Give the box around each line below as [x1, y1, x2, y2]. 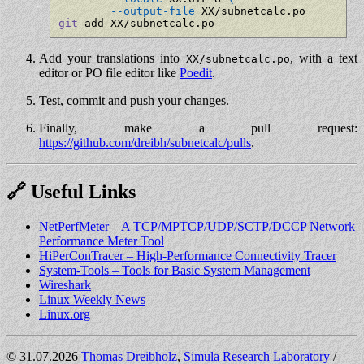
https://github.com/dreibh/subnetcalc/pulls [39, 136, 251, 150]
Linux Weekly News [39, 292, 145, 306]
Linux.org [39, 307, 90, 321]
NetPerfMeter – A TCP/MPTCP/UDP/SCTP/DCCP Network [39, 219, 355, 233]
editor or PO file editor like [39, 66, 180, 80]
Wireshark [39, 278, 91, 292]
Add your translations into [39, 51, 186, 66]
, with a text [289, 51, 358, 66]
